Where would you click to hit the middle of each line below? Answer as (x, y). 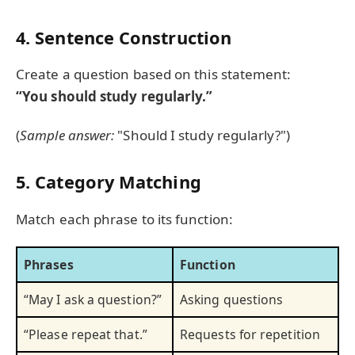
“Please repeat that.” (86, 335)
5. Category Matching (109, 182)
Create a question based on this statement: (154, 74)
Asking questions (232, 300)
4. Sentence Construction (124, 38)
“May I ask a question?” (93, 300)
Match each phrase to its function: (124, 219)
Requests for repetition (250, 335)
